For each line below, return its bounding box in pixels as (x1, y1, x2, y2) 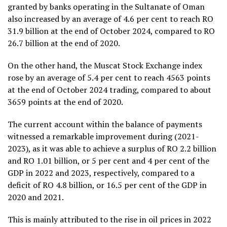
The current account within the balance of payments (8, 118, 202, 130)
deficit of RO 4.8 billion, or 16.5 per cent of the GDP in (8, 179, 207, 191)
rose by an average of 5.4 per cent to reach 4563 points (8, 71, 210, 83)
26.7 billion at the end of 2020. (8, 37, 120, 49)
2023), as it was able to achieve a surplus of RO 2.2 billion (8, 142, 216, 154)
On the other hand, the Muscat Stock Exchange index (8, 59, 202, 71)
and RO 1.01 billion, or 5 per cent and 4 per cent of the (8, 155, 209, 166)
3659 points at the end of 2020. (8, 96, 123, 107)
